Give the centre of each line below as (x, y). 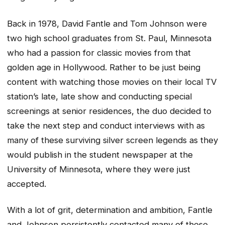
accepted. (27, 184)
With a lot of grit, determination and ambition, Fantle (110, 210)
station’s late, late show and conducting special (99, 96)
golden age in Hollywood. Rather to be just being (104, 67)
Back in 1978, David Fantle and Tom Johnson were (107, 23)
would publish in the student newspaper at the (100, 154)
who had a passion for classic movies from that (99, 52)
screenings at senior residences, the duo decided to (109, 111)
